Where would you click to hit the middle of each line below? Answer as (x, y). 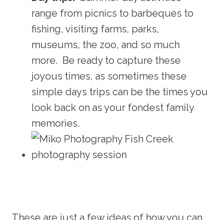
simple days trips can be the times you (120, 92)
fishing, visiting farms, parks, (96, 29)
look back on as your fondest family (113, 107)
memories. (55, 123)
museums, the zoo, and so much (106, 44)
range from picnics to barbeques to (112, 13)
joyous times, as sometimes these (109, 76)
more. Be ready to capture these (106, 60)
